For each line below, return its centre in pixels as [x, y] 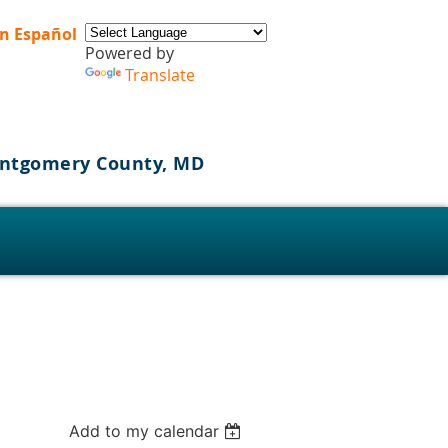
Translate [160, 75]
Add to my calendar [144, 430]
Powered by [129, 53]
